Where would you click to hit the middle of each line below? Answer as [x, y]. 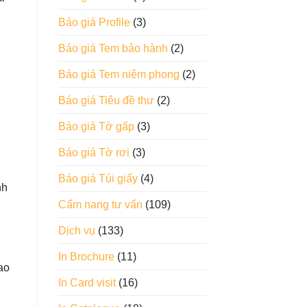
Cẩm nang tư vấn [100, 205]
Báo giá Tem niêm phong [119, 75]
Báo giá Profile [94, 23]
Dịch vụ [76, 231]
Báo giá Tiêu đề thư [106, 101]
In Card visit [87, 283]
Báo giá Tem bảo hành [113, 49]
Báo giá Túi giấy [98, 179]
